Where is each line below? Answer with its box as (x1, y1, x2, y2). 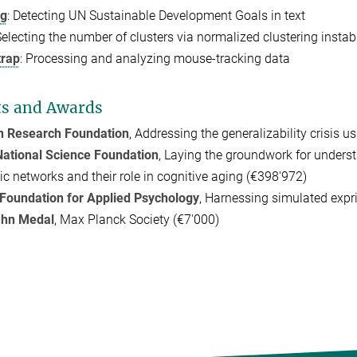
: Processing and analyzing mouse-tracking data (19, 51, 290, 67)
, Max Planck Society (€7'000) (53, 212, 232, 228)
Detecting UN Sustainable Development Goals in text (12, 8, 305, 24)
